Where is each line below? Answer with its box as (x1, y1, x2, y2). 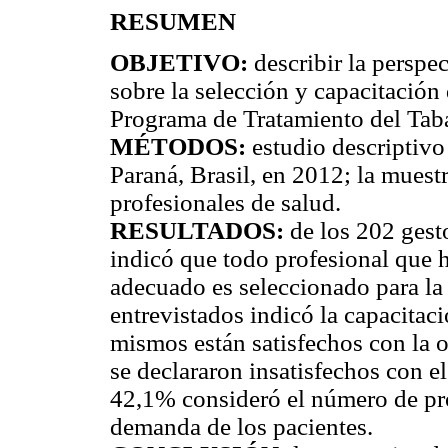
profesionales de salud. (110, 188, 341, 216)
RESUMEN (110, 7, 236, 35)
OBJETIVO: (110, 48, 248, 76)
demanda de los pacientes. (110, 412, 373, 440)
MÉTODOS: (110, 132, 246, 160)
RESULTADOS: (110, 216, 284, 244)
